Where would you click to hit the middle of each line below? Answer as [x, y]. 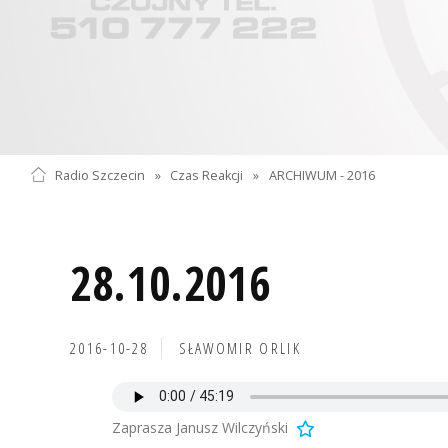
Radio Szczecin [99, 175]
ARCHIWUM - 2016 [322, 175]
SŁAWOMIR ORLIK [239, 348]
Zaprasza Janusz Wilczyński [200, 427]
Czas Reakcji [207, 175]
